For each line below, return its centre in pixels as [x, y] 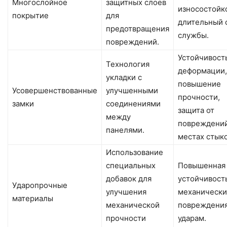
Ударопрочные [40, 185]
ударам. [192, 218]
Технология [128, 64]
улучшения [126, 192]
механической [133, 205]
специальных [131, 165]
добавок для [129, 178]
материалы [33, 198]
